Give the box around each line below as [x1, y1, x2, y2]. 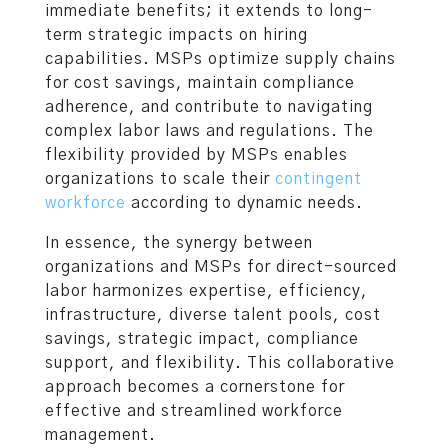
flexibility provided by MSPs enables [45, 147, 348, 164]
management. [45, 427, 156, 444]
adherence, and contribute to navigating [45, 99, 373, 116]
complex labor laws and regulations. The [45, 123, 374, 140]
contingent [275, 171, 362, 188]
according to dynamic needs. [126, 195, 363, 212]
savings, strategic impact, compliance [45, 331, 359, 348]
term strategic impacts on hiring [45, 27, 308, 44]
